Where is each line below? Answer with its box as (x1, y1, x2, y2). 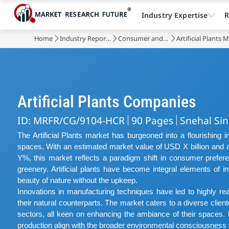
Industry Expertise (141, 10, 208, 20)
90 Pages (131, 113, 173, 127)
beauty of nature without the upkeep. (17, 176, 138, 185)
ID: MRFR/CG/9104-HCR (17, 113, 125, 127)
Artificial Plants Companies (17, 91, 196, 111)
